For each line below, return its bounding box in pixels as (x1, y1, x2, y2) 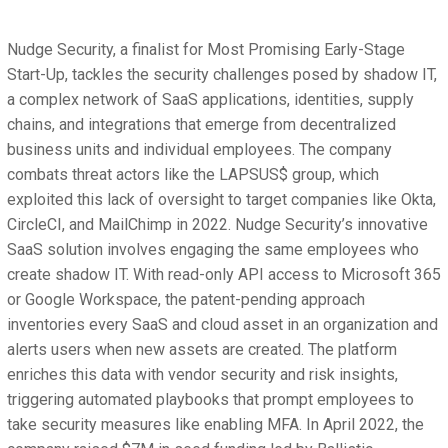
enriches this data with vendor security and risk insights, (7, 365, 398, 385)
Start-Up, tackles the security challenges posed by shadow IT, (7, 65, 437, 85)
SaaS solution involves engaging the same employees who (7, 240, 419, 260)
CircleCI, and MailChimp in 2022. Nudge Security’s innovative (7, 215, 428, 235)
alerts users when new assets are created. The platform (7, 340, 397, 360)
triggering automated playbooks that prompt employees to (7, 390, 414, 410)
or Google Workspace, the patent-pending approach (7, 290, 365, 310)
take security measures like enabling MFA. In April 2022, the (7, 415, 424, 435)
